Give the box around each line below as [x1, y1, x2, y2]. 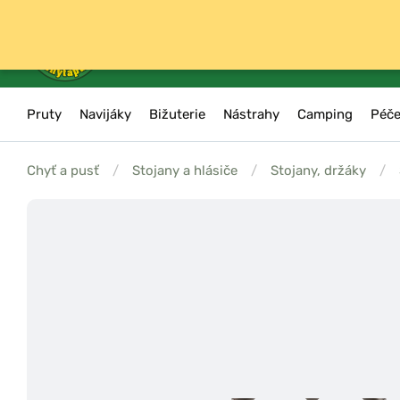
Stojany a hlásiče [132, 162, 237, 179]
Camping [297, 106, 353, 122]
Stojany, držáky [271, 162, 366, 179]
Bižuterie [149, 106, 205, 122]
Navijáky [79, 106, 131, 122]
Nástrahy [223, 106, 279, 122]
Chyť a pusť [27, 162, 99, 179]
